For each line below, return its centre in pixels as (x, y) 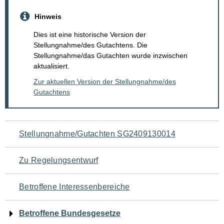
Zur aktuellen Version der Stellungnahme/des (105, 82)
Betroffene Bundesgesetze (70, 213)
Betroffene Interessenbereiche (74, 187)
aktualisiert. (51, 66)
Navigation (41, 131)
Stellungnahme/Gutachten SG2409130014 (97, 134)
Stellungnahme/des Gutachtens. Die (90, 45)
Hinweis (48, 16)
